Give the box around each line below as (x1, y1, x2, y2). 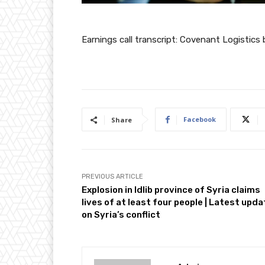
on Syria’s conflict (82, 209, 160, 221)
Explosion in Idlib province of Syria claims (82, 185, 260, 196)
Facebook (183, 115, 216, 124)
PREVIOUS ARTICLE (82, 173, 143, 181)
